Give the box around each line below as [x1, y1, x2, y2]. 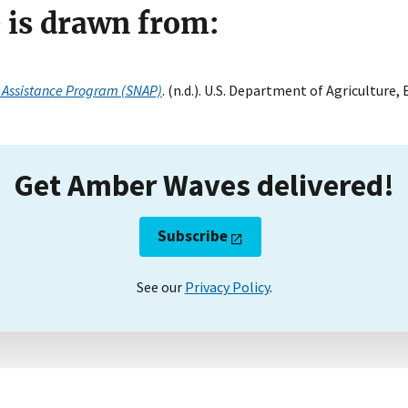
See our [136, 278, 185, 297]
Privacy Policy [184, 278, 270, 297]
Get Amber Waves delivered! [14, 164, 394, 204]
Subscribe [158, 226, 229, 247]
